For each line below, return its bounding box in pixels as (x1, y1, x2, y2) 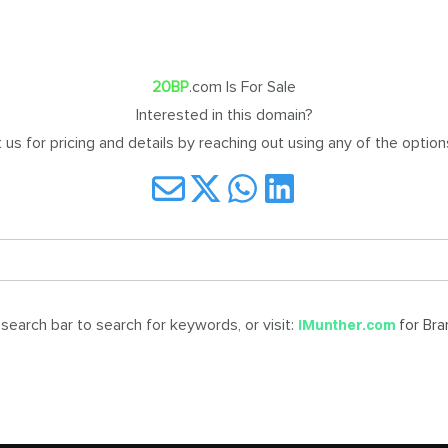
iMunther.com (297, 315, 399, 334)
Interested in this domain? (135, 104, 313, 125)
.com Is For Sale (189, 76, 296, 97)
